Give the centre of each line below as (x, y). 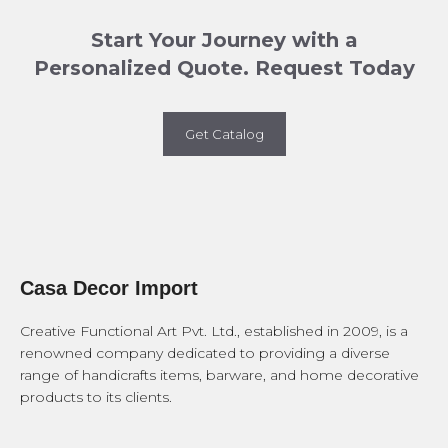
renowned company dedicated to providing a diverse (205, 353)
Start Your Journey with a (224, 40)
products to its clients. (96, 397)
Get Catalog (224, 134)
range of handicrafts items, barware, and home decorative (219, 375)
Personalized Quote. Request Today (224, 68)
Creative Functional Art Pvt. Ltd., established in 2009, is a (214, 331)
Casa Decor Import (109, 288)
